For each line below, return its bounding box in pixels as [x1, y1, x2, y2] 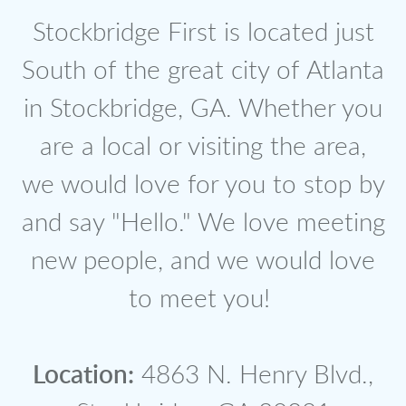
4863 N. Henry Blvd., [134, 362, 373, 390]
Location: [33, 362, 134, 390]
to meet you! [129, 286, 277, 314]
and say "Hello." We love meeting [21, 210, 385, 237]
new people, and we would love [31, 248, 375, 275]
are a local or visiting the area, [40, 134, 366, 161]
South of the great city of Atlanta [22, 58, 384, 85]
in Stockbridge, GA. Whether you [24, 96, 382, 123]
